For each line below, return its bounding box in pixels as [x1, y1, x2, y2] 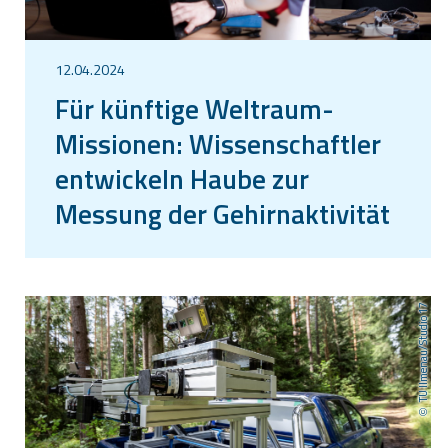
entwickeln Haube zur [55, 157, 309, 199]
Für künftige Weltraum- [55, 87, 334, 129]
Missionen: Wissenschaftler [55, 122, 381, 164]
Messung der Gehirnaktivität [55, 192, 390, 234]
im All [55, 227, 121, 269]
